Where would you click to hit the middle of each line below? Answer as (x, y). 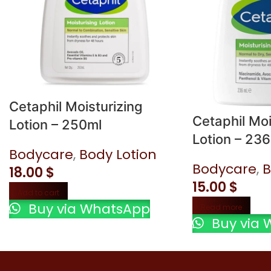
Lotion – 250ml (56, 124)
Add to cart (39, 192)
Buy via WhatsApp (88, 209)
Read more (221, 207)
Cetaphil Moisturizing (76, 106)
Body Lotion (118, 154)
